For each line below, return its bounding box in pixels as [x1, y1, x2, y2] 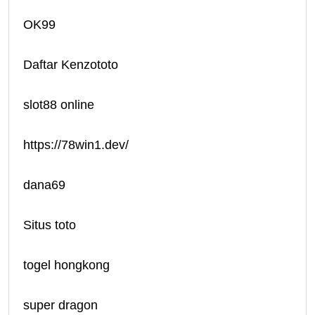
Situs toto [23, 218, 76, 233]
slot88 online [23, 98, 94, 112]
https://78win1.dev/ [23, 138, 129, 153]
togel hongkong [23, 258, 110, 273]
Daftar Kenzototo [23, 58, 118, 72]
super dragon [23, 298, 98, 313]
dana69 [23, 178, 65, 193]
